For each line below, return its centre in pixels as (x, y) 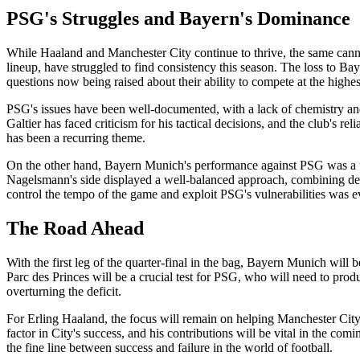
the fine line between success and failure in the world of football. (170, 347)
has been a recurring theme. (76, 137)
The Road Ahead (75, 228)
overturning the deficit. (64, 291)
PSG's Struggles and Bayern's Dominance (178, 18)
